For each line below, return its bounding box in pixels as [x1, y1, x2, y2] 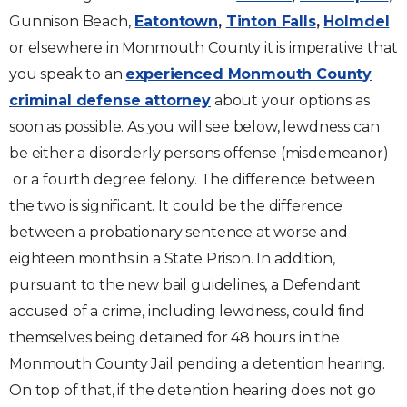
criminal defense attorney [9, 92, 211, 109]
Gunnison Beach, [9, 13, 131, 30]
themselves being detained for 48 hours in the [9, 329, 340, 346]
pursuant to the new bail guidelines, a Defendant [9, 276, 362, 293]
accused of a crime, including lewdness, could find [9, 303, 365, 320]
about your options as [211, 92, 370, 109]
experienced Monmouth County [125, 65, 372, 83]
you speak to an [9, 65, 126, 83]
